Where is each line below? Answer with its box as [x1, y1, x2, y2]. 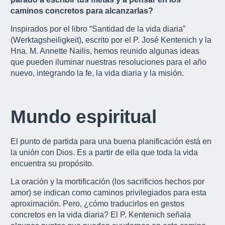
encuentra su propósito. [11, 159, 94, 168]
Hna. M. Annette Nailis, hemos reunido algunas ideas [11, 46, 199, 55]
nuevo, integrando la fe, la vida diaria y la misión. [11, 68, 184, 77]
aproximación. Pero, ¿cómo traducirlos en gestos [11, 199, 184, 208]
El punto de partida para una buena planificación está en [11, 137, 211, 146]
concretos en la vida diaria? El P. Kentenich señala [11, 210, 191, 219]
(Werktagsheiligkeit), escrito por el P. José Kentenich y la [11, 35, 211, 44]
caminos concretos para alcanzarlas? [11, 6, 153, 15]
